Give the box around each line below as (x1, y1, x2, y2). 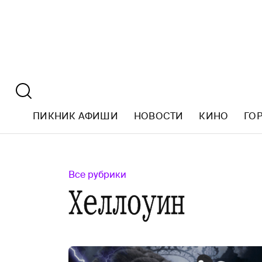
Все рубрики (68, 168, 126, 181)
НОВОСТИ (133, 110, 184, 122)
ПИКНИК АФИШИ (33, 110, 118, 122)
